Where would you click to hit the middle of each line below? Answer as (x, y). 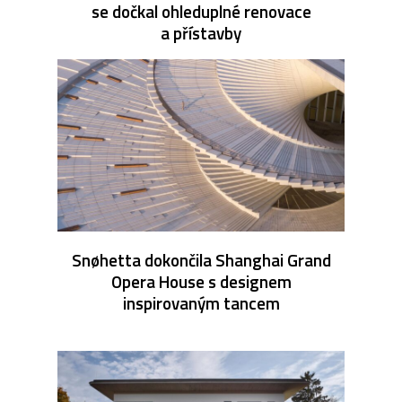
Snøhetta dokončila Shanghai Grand (201, 260)
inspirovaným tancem (201, 303)
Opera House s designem (201, 282)
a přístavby (201, 33)
